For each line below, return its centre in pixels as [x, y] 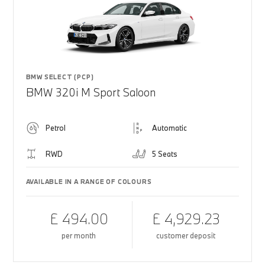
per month [79, 235]
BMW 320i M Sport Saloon [91, 92]
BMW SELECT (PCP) [60, 77]
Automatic [169, 128]
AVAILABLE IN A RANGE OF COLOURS [89, 182]
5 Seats [165, 154]
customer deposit [186, 235]
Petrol [55, 128]
